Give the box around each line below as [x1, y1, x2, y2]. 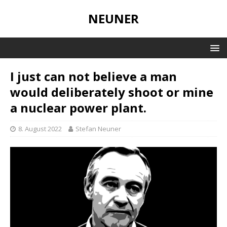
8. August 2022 [18, 124, 62, 133]
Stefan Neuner [75, 124, 121, 133]
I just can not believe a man [10, 68, 177, 85]
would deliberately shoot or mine [10, 84, 213, 100]
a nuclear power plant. [10, 99, 146, 116]
